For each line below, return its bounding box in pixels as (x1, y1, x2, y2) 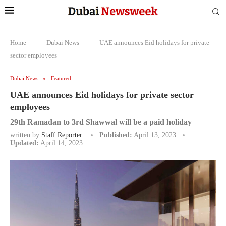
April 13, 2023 (134, 131, 176, 139)
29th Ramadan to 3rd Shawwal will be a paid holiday (10, 118, 192, 126)
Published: (99, 131, 132, 139)
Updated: (10, 139, 39, 147)
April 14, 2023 (40, 139, 83, 147)
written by (10, 131, 41, 139)
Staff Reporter (41, 131, 82, 139)
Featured (51, 75, 71, 81)
